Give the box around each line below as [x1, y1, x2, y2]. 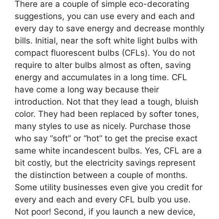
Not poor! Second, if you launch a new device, [15, 206, 196, 217]
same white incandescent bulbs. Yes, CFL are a [15, 145, 202, 155]
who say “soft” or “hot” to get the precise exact [15, 133, 197, 143]
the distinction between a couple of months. [15, 170, 188, 180]
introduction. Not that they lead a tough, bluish [15, 96, 198, 107]
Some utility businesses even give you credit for [15, 182, 202, 192]
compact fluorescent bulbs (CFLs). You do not [15, 47, 195, 58]
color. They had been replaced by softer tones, [15, 109, 199, 119]
